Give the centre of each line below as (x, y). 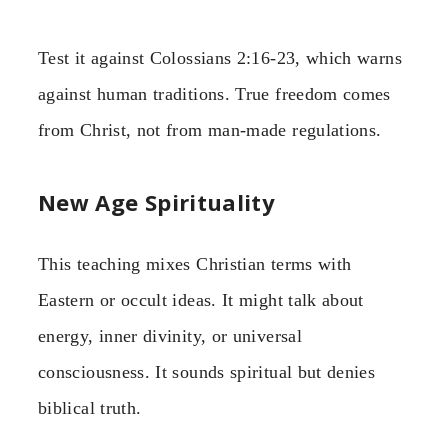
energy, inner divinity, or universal (170, 336)
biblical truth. (90, 408)
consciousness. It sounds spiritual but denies (207, 372)
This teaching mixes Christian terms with (195, 264)
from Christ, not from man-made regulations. (210, 129)
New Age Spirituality (157, 202)
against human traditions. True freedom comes (214, 93)
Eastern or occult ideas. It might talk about (201, 300)
